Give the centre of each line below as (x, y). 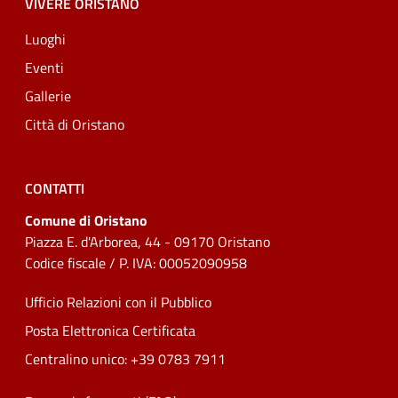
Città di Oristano (75, 124)
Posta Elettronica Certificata (110, 330)
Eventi (44, 68)
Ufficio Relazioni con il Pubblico (118, 302)
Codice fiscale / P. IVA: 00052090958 (136, 263)
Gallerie (48, 96)
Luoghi (45, 39)
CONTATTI (55, 188)
